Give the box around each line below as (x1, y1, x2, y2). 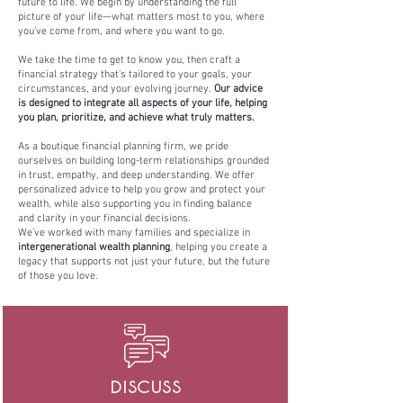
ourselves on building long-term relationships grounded (18, 155, 269, 167)
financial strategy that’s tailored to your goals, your (18, 68, 252, 81)
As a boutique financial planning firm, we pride (18, 140, 228, 153)
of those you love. (18, 270, 98, 282)
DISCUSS (111, 378, 182, 396)
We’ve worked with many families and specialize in (18, 227, 250, 239)
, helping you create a (170, 241, 267, 254)
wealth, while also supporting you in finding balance (18, 198, 252, 210)
